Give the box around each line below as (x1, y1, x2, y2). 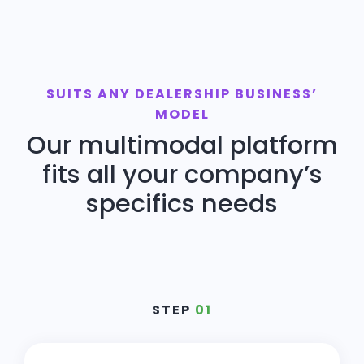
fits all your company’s (41, 157, 323, 193)
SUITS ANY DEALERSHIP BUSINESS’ (46, 84, 318, 104)
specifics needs (86, 186, 278, 222)
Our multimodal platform (26, 128, 338, 163)
